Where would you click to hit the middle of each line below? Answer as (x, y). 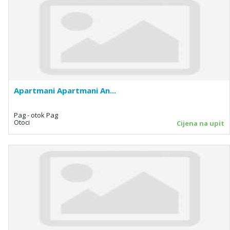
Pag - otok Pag (36, 115)
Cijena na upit (200, 123)
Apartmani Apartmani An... (65, 90)
